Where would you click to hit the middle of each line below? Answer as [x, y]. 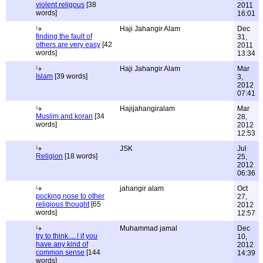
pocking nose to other [70, 196]
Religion [49, 156]
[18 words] [80, 156]
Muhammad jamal [149, 228]
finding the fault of [64, 36]
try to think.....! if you [67, 236]
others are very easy [68, 45]
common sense [60, 252]
